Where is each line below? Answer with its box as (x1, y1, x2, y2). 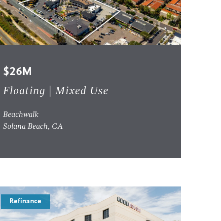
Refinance (9, 198, 42, 206)
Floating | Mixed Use (3, 86, 109, 97)
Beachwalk (3, 111, 39, 119)
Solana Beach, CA (3, 123, 64, 131)
